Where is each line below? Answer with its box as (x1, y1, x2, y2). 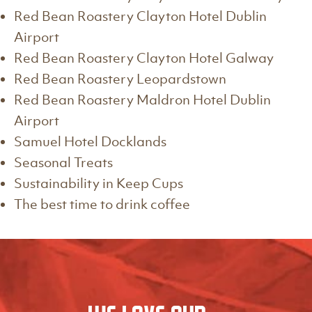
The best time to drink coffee (14, 196, 190, 212)
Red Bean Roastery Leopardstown (14, 70, 226, 87)
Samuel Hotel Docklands (14, 133, 166, 150)
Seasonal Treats (14, 154, 113, 171)
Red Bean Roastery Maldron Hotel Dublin (14, 91, 271, 108)
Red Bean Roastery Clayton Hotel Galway (14, 49, 274, 66)
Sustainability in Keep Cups (14, 175, 183, 192)
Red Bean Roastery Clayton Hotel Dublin (14, 8, 267, 24)
